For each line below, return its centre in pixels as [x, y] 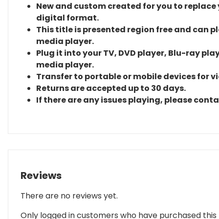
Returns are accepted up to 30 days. [111, 88]
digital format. [67, 18]
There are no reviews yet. [69, 196]
